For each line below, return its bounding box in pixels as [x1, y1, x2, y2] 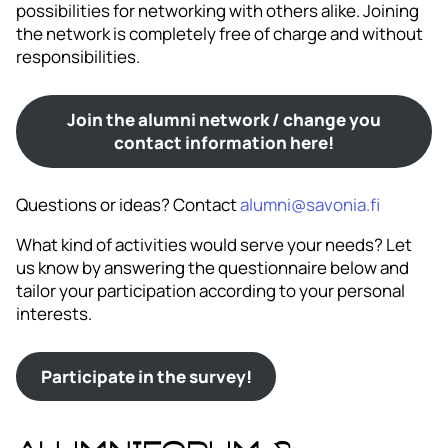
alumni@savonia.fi [240, 192, 380, 216]
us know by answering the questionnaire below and [16, 255, 409, 279]
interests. [16, 301, 92, 325]
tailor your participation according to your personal [16, 278, 405, 302]
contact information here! [114, 131, 334, 155]
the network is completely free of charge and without [16, 21, 423, 45]
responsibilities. [16, 44, 140, 68]
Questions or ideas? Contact [16, 192, 240, 216]
